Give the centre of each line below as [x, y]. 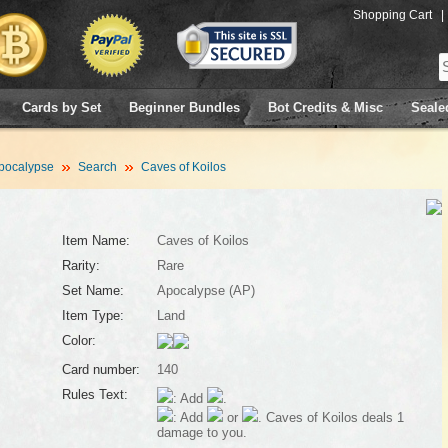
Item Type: [92, 315]
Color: [78, 340]
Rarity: [80, 265]
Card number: [100, 369]
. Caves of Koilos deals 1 [330, 417]
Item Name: [95, 240]
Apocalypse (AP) [205, 290]
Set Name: [92, 290]
